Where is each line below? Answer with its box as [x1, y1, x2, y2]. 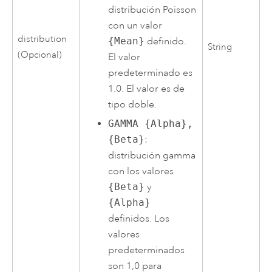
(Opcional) [18, 49, 63, 61]
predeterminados [108, 244, 185, 257]
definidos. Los [108, 212, 170, 225]
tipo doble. [108, 98, 157, 110]
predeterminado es [108, 66, 193, 79]
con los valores [108, 165, 174, 178]
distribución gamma [108, 149, 196, 162]
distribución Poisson [108, 3, 197, 16]
